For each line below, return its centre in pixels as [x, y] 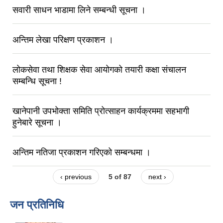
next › [158, 177]
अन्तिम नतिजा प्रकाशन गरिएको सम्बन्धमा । [82, 153]
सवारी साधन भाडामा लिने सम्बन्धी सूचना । [79, 10]
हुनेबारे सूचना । [37, 123]
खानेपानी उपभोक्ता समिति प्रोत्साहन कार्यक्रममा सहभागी [101, 111]
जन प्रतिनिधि [37, 205]
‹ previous [76, 177]
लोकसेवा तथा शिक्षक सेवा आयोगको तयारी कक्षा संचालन [99, 70]
